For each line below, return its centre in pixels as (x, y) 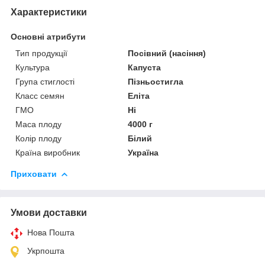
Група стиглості (45, 81)
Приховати (34, 174)
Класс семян (40, 96)
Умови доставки (49, 212)
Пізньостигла (156, 81)
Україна (143, 152)
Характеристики (49, 12)
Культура (33, 67)
